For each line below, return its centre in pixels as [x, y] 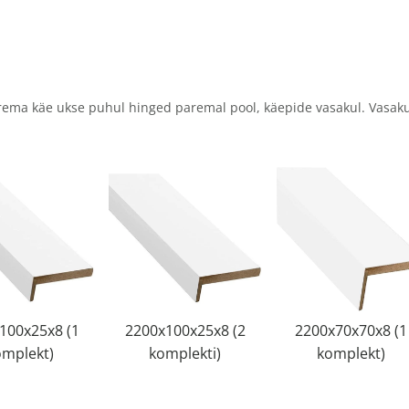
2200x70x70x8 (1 [351, 330]
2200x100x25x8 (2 [185, 330]
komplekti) [185, 353]
